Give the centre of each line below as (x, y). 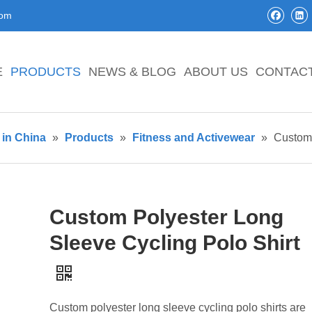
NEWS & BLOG (132, 72)
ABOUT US (216, 72)
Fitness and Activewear (194, 138)
